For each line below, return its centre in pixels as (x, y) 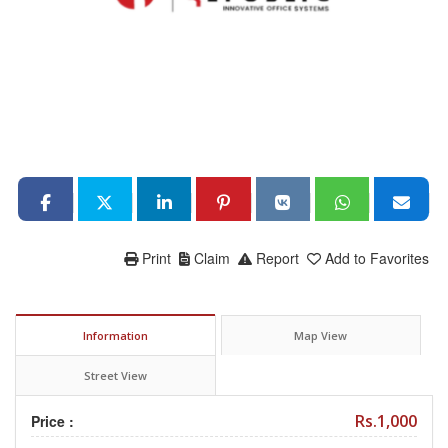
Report (277, 258)
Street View (115, 376)
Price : (52, 421)
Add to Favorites (377, 258)
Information (115, 336)
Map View (321, 336)
